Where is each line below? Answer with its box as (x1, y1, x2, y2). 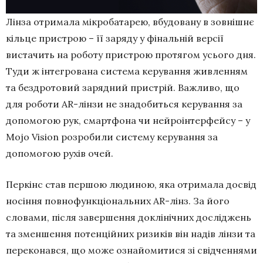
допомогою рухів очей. (6, 147, 113, 159)
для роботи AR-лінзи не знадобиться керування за (6, 97, 242, 110)
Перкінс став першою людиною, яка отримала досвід (6, 178, 257, 190)
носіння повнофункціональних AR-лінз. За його (6, 194, 230, 207)
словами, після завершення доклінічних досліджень (6, 211, 251, 223)
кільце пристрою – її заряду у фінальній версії (6, 32, 224, 44)
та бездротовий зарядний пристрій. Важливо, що (6, 81, 240, 93)
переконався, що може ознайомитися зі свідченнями (6, 244, 257, 256)
